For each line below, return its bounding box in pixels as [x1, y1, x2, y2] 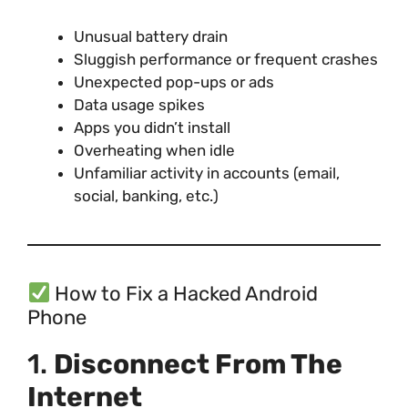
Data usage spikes [74, 96, 205, 115]
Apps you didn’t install [74, 118, 230, 138]
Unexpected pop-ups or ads [74, 73, 274, 92]
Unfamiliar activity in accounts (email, [74, 164, 340, 183]
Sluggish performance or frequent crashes [74, 50, 378, 69]
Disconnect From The [54, 348, 342, 382]
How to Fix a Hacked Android [50, 281, 319, 307]
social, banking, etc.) [74, 187, 219, 206]
